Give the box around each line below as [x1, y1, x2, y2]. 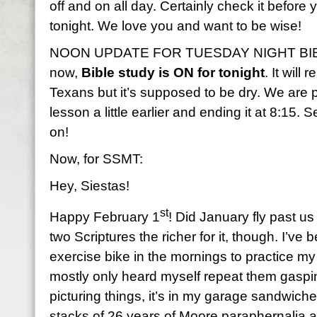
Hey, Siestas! [50, 178, 129, 193]
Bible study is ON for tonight [81, 65, 265, 80]
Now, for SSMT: [50, 151, 143, 166]
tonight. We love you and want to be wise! [50, 18, 301, 33]
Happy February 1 [50, 209, 160, 225]
